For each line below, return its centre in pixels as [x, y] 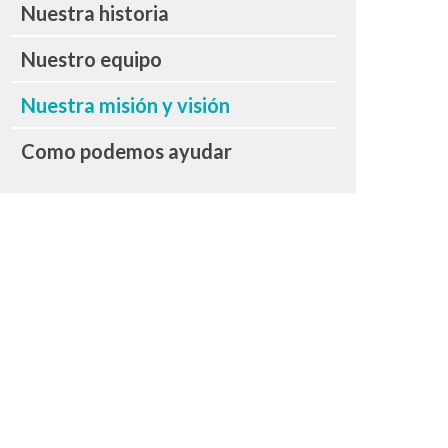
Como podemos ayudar [126, 150]
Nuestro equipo [91, 58]
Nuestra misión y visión [125, 104]
